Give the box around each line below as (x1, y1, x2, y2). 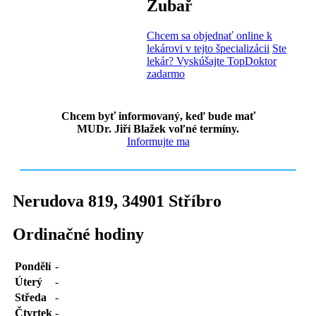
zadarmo (147, 67, 185, 80)
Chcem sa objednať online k (147, 29, 272, 42)
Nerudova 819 (13, 192, 114, 210)
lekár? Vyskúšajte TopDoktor (147, 54, 276, 67)
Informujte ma (126, 135, 190, 147)
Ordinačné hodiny (13, 224, 144, 243)
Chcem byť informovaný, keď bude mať (61, 110, 255, 122)
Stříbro (169, 192, 221, 210)
